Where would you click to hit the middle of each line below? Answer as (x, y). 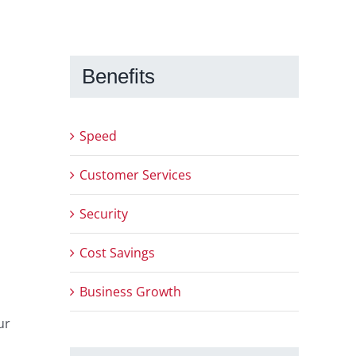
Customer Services (135, 175)
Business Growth (130, 292)
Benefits (118, 76)
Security (104, 214)
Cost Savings (117, 253)
